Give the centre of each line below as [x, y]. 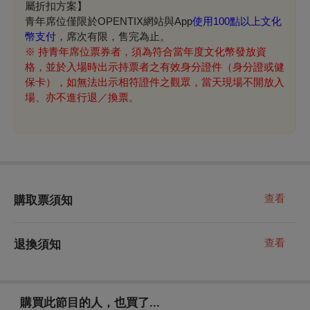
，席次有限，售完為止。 [113, 36]
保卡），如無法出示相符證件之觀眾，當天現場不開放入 [155, 82]
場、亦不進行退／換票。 [82, 97]
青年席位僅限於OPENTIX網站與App [109, 21]
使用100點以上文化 [237, 21]
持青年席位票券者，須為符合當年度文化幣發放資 [152, 51]
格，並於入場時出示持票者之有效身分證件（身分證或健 [155, 66]
